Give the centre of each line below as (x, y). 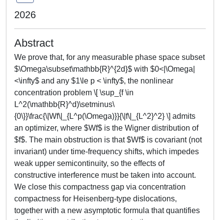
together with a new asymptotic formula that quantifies (107, 210)
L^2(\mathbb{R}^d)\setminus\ (64, 104)
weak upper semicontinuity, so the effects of (89, 163)
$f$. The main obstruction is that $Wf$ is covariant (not (108, 140)
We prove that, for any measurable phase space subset (110, 57)
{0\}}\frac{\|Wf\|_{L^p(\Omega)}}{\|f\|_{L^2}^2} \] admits (105, 116)
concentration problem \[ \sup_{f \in (74, 93)
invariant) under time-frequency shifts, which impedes (107, 151)
